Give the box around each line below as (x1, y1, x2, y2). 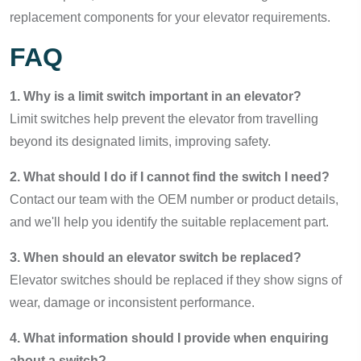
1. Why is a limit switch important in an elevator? (10, 89, 301, 103)
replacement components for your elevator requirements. (10, 10, 330, 24)
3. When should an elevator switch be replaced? (10, 251, 301, 264)
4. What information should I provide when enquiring (10, 331, 329, 345)
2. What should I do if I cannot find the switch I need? (10, 170, 330, 184)
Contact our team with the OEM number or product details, (10, 193, 338, 206)
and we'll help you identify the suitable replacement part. (10, 215, 329, 229)
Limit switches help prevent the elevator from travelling (10, 112, 318, 126)
